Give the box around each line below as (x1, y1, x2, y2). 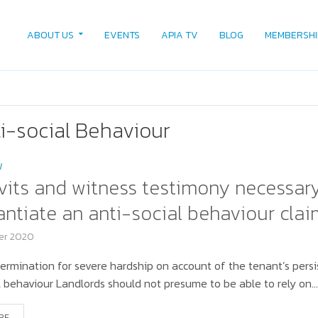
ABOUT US (26, 28, 74, 43)
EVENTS (104, 28, 140, 43)
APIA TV (160, 28, 198, 43)
